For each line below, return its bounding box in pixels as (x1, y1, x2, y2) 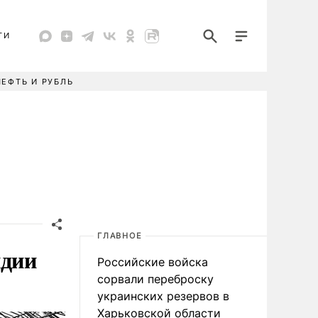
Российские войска (97, 255, 208, 269)
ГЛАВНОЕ (97, 231, 143, 241)
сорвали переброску (97, 272, 214, 286)
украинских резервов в (97, 289, 229, 303)
